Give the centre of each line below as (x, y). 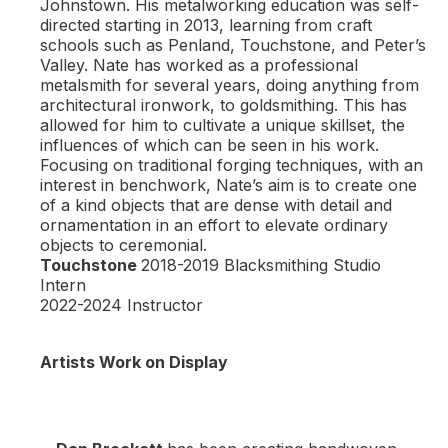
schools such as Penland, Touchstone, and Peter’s (233, 44)
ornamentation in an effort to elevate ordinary (214, 224)
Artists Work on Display (134, 361)
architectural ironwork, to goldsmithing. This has (223, 104)
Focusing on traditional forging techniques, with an (231, 164)
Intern (63, 284)
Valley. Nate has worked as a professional (199, 64)
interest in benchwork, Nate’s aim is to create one (228, 184)
